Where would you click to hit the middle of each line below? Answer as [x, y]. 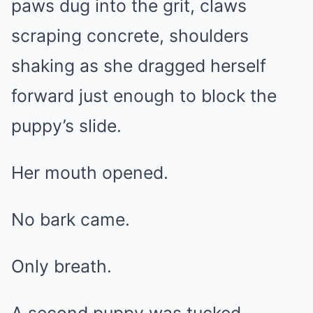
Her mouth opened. [90, 173]
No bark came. [71, 219]
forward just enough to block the [144, 96]
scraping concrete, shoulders [130, 36]
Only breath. [61, 266]
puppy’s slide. [66, 126]
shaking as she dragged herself [139, 66]
